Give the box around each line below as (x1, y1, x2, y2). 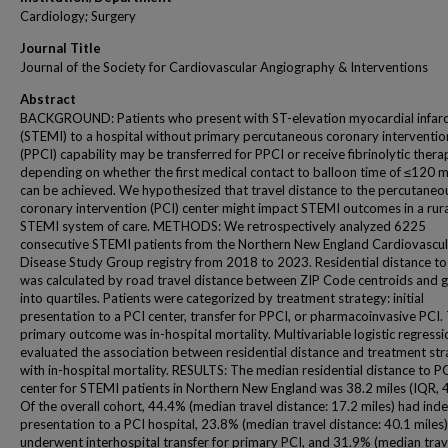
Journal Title (20, 40, 101, 56)
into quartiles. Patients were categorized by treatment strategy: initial (20, 290, 424, 306)
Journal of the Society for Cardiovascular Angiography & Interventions (20, 59, 428, 75)
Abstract (20, 91, 76, 107)
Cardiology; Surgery (20, 8, 136, 24)
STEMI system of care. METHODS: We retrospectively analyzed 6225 (20, 218, 426, 234)
